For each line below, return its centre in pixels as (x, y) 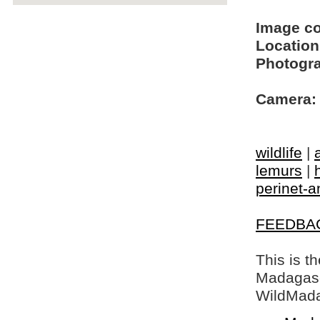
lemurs (279, 171)
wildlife (279, 153)
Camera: (286, 99)
